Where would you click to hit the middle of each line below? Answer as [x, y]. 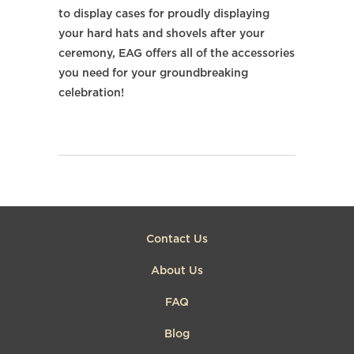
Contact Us [177, 240]
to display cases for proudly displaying [164, 15]
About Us [177, 271]
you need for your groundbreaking [153, 74]
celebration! [91, 94]
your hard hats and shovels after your [162, 34]
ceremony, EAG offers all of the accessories [177, 54]
